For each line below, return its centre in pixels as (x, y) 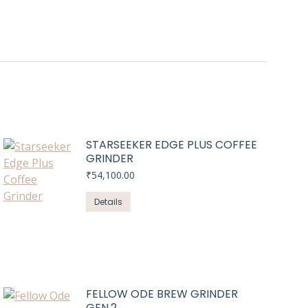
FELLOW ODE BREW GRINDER (162, 294)
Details (108, 201)
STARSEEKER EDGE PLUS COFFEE (171, 144)
